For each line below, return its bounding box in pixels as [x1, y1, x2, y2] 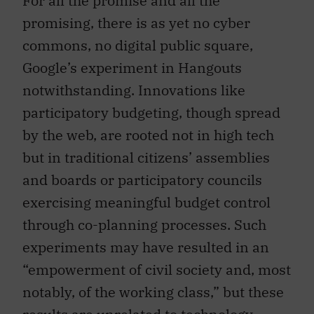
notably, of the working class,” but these [22, 275, 284, 294]
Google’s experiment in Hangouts [22, 50, 242, 70]
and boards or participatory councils [22, 163, 262, 182]
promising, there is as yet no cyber [22, 6, 250, 25]
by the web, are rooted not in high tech [22, 118, 274, 137]
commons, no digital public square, [22, 28, 253, 48]
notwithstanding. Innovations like [22, 73, 245, 93]
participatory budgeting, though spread [22, 95, 280, 115]
